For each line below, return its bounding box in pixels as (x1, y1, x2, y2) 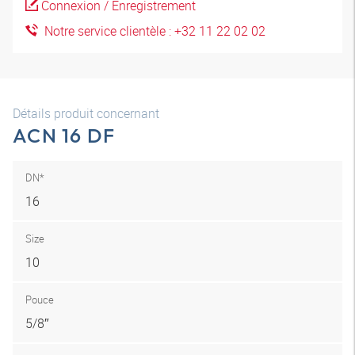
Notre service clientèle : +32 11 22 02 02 (38, 22, 265, 40)
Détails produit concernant (13, 105, 159, 122)
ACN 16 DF (13, 123, 116, 148)
